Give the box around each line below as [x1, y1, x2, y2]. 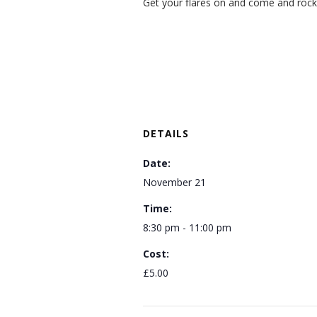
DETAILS [143, 126, 189, 140]
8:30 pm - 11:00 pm [143, 220, 231, 234]
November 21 [143, 175, 206, 189]
